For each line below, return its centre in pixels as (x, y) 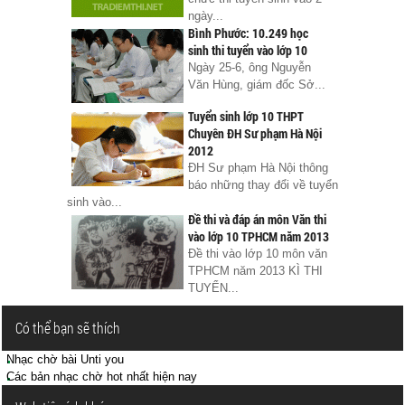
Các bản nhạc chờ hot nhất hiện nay (102, 376)
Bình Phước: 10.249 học (248, 33)
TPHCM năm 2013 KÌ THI (255, 270)
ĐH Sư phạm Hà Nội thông (258, 167)
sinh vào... (94, 202)
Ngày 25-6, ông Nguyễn (250, 67)
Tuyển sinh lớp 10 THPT (246, 116)
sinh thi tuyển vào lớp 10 (248, 50)
